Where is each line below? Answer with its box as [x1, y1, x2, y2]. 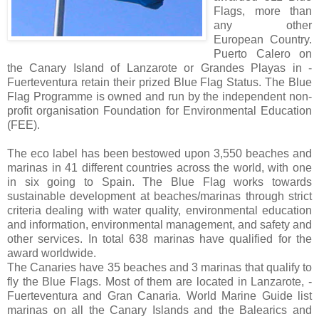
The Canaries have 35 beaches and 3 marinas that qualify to [7, 261, 312, 273]
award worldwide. [7, 246, 96, 259]
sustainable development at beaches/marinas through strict [7, 189, 312, 202]
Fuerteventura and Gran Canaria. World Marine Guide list [7, 289, 312, 302]
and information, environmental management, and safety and [7, 218, 312, 231]
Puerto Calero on [214, 47, 312, 60]
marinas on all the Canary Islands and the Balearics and [7, 303, 312, 316]
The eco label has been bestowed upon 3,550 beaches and [7, 147, 312, 159]
